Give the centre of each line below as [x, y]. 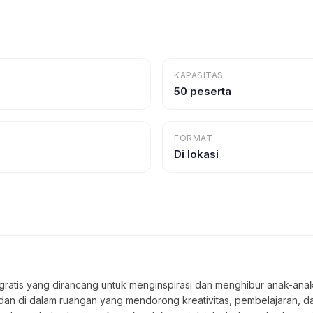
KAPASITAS [199, 75]
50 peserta [203, 91]
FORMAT [193, 138]
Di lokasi [196, 154]
